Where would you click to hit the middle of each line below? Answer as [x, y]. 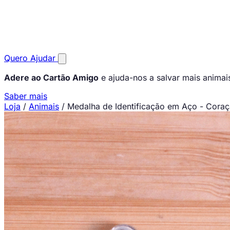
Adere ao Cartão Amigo [51, 78]
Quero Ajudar [31, 58]
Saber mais [26, 96]
